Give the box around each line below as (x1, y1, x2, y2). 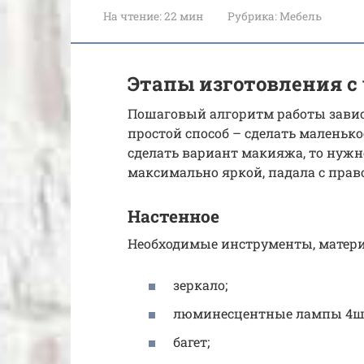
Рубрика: (227, 8, 277, 24)
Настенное (128, 205, 219, 228)
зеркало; (173, 275, 227, 293)
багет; (173, 333, 210, 351)
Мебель (279, 8, 322, 24)
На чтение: (103, 8, 162, 24)
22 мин (162, 8, 203, 24)
